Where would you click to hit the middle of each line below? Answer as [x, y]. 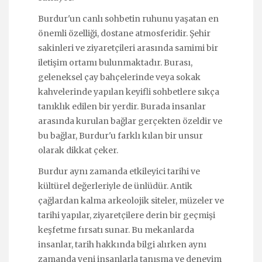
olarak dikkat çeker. [78, 151]
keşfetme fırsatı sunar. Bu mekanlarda [116, 230]
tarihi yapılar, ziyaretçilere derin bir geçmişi [127, 216]
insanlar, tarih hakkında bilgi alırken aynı [122, 245]
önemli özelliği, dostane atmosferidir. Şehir [124, 34]
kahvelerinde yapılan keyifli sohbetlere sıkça [129, 92]
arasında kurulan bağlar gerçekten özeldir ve [130, 121]
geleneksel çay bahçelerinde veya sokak [119, 77]
